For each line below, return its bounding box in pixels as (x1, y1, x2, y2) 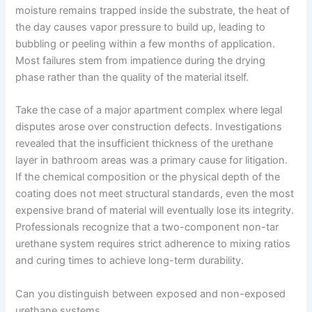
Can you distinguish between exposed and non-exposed (15, 287, 286, 300)
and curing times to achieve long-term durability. (15, 254, 244, 267)
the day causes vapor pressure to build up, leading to (15, 21, 266, 34)
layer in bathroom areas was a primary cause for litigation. (15, 154, 288, 167)
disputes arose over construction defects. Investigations (15, 120, 283, 134)
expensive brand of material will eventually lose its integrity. (15, 204, 295, 217)
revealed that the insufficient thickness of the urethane (15, 137, 274, 150)
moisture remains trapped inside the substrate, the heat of (15, 4, 290, 17)
